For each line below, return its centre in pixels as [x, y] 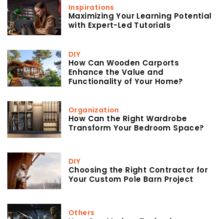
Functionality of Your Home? [126, 81]
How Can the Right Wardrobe [128, 119]
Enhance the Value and [116, 72]
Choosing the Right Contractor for [138, 170]
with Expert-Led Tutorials [120, 25]
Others [82, 213]
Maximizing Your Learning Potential [140, 16]
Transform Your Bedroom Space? [136, 128]
